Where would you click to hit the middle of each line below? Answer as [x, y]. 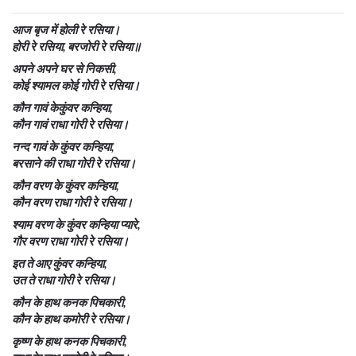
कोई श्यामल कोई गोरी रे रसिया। [76, 85]
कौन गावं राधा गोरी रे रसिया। [70, 124]
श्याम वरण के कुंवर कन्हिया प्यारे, [76, 224]
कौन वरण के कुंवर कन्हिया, [66, 185]
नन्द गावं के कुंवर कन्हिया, [63, 146]
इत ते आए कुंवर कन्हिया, [59, 263]
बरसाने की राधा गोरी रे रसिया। [74, 163]
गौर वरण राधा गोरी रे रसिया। [70, 240]
